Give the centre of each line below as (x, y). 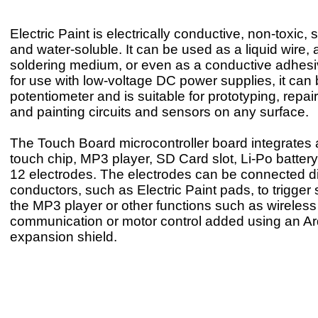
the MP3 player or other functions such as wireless (163, 206)
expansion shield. (64, 237)
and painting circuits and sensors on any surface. (159, 112)
